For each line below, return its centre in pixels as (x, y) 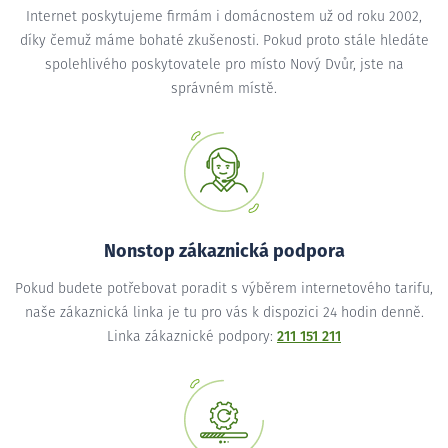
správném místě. (224, 88)
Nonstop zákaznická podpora (224, 251)
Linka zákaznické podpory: (192, 336)
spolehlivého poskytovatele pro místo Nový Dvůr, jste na (224, 64)
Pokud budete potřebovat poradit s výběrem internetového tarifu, (224, 288)
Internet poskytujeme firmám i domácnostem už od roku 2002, (224, 16)
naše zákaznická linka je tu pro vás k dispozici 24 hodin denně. (224, 312)
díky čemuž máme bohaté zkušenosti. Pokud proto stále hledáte (224, 40)
